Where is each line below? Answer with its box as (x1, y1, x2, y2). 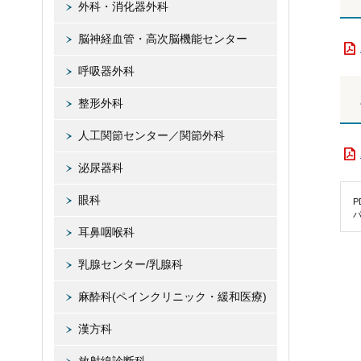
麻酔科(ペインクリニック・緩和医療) (78, 290, 267, 303)
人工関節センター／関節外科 (78, 129, 225, 142)
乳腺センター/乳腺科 (78, 258, 183, 271)
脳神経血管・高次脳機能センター (78, 32, 247, 45)
